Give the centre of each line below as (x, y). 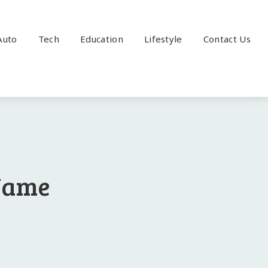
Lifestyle (163, 39)
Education (102, 39)
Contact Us (227, 39)
